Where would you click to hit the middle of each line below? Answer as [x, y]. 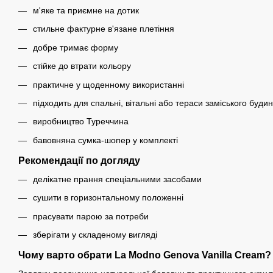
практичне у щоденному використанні [108, 84]
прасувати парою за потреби [91, 216]
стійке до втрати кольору [82, 66]
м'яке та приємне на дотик [86, 11]
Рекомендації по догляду [79, 160]
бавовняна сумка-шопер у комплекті [105, 140]
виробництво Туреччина [81, 122]
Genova [181, 255]
